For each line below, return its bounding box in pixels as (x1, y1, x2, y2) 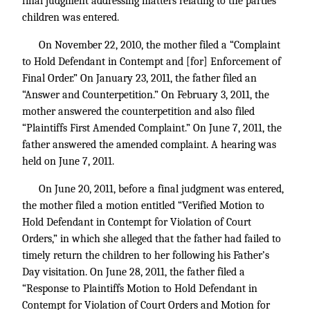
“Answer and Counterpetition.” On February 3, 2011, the (22, 89, 269, 101)
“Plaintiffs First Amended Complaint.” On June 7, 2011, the (22, 122, 282, 134)
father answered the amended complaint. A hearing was (22, 138, 276, 151)
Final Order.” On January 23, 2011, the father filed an (22, 72, 257, 84)
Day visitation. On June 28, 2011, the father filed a (22, 266, 245, 278)
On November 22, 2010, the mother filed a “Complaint (39, 39, 280, 51)
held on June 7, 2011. (22, 155, 114, 167)
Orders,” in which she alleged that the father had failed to (22, 232, 281, 245)
